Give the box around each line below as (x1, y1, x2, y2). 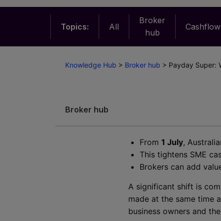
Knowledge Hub (65, 61, 116, 69)
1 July (161, 137, 183, 147)
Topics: (61, 21, 89, 32)
